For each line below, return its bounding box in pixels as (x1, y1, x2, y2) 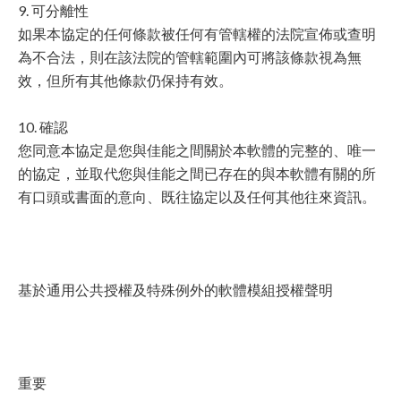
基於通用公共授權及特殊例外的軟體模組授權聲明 (18, 281, 333, 298)
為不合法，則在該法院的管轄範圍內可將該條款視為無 (18, 48, 362, 65)
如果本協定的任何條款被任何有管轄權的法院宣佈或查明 (18, 25, 376, 42)
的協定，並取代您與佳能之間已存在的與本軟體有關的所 (18, 165, 376, 182)
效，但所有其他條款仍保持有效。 (18, 72, 233, 89)
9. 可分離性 (18, 2, 89, 19)
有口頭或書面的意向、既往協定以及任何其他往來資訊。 (18, 188, 376, 205)
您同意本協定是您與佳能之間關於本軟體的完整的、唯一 (18, 141, 376, 158)
